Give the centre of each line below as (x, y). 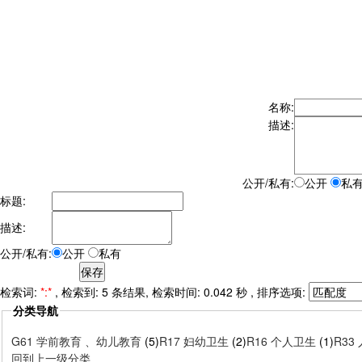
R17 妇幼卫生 (195, 341)
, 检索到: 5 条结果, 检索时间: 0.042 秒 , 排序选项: (182, 292)
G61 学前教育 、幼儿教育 (78, 341)
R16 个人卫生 (282, 341)
